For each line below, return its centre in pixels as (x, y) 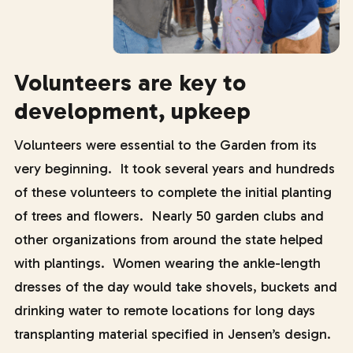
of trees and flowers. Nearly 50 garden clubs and (169, 216)
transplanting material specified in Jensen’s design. (172, 334)
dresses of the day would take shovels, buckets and (175, 287)
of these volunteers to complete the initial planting (173, 192)
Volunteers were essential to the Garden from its (165, 145)
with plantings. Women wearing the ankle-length (167, 263)
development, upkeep (132, 111)
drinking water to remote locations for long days (164, 310)
